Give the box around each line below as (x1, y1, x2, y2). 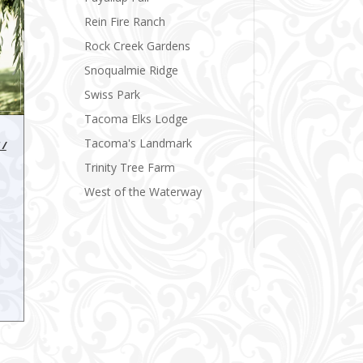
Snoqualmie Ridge (84, 62, 179, 78)
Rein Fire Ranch (84, 13, 166, 29)
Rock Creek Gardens (84, 37, 191, 53)
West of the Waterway (84, 183, 203, 199)
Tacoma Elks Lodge (84, 110, 189, 126)
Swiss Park (84, 86, 141, 102)
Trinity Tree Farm (84, 159, 176, 175)
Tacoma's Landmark (84, 135, 193, 151)
